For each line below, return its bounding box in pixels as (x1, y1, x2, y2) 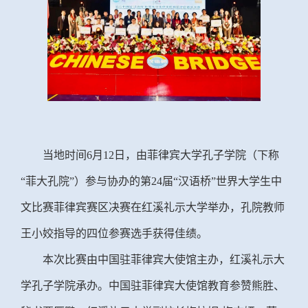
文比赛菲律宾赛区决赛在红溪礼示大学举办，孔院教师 (21, 201, 285, 214)
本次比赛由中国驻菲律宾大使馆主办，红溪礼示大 (43, 254, 285, 266)
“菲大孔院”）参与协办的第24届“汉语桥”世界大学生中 (21, 175, 282, 188)
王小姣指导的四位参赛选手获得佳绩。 (21, 228, 208, 240)
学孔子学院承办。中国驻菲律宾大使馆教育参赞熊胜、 (21, 280, 285, 292)
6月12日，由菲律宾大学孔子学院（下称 (87, 149, 279, 162)
